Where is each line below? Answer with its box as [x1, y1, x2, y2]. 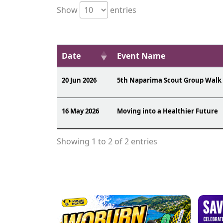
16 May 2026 [62, 107, 99, 115]
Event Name [117, 50, 165, 61]
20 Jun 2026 [62, 76, 97, 85]
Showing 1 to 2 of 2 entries [57, 136, 157, 147]
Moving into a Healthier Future [117, 107, 218, 115]
